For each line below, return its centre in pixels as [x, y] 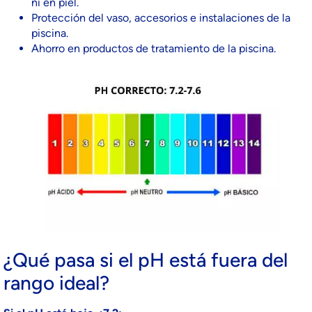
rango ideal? [56, 283]
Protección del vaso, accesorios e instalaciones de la [161, 17]
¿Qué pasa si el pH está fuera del [146, 260]
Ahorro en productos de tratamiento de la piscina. [154, 48]
